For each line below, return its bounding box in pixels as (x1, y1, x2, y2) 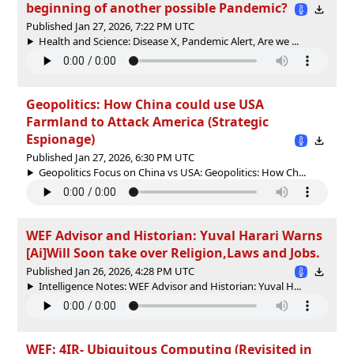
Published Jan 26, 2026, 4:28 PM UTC (26, 263, 194, 278)
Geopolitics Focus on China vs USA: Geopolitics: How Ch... (38, 164, 306, 179)
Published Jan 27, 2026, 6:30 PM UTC (26, 149, 194, 164)
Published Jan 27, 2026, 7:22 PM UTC (26, 18, 194, 33)
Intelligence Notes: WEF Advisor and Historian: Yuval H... (38, 278, 301, 293)
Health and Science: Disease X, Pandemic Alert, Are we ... (38, 33, 299, 48)
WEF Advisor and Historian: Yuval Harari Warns (26, 226, 322, 244)
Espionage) (26, 130, 95, 148)
